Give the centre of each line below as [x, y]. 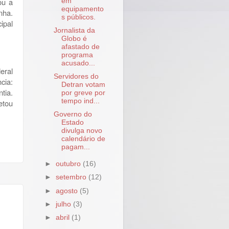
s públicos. [78, 17]
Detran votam [83, 85]
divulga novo [82, 131]
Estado [72, 123]
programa [77, 55]
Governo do [73, 114]
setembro [72, 177]
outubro [70, 164]
